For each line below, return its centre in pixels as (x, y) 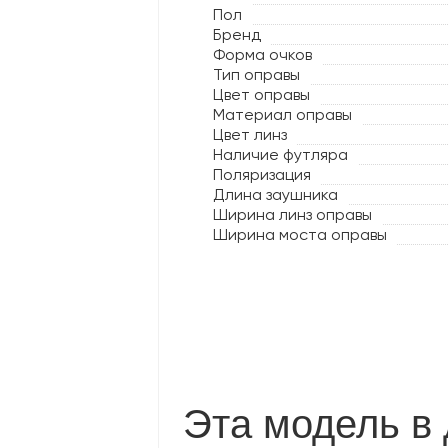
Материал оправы (282, 114)
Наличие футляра (280, 154)
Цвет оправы (261, 94)
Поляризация (262, 174)
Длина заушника (275, 194)
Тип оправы (256, 74)
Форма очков (262, 54)
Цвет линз (250, 134)
